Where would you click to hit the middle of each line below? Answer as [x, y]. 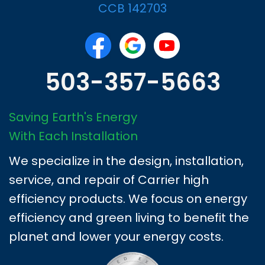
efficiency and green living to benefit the [129, 218]
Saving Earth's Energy [73, 117]
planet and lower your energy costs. [116, 237]
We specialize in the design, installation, [126, 161]
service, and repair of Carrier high [109, 180]
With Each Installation [73, 136]
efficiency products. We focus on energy [128, 199]
